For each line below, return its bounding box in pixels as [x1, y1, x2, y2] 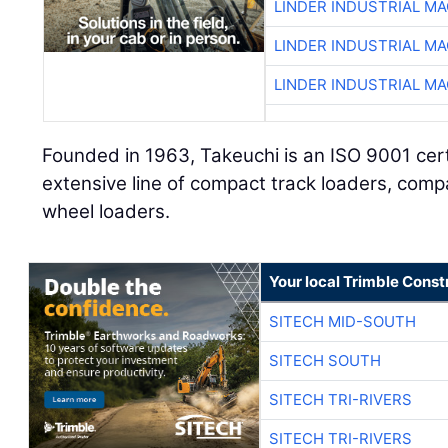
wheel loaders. [42, 199, 171, 223]
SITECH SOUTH [268, 350, 381, 370]
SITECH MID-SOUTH [268, 311, 416, 331]
